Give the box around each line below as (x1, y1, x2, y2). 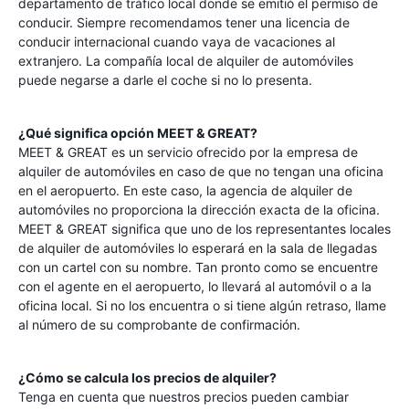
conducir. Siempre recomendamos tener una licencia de (18, 15, 350, 30)
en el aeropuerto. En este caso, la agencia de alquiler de (18, 183, 352, 198)
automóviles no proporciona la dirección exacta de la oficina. (18, 202, 380, 217)
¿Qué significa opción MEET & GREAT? (18, 125, 257, 141)
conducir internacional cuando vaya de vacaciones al (18, 34, 335, 49)
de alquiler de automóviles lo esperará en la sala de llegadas (18, 240, 377, 256)
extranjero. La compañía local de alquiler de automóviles (18, 53, 353, 68)
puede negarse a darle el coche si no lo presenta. (18, 72, 312, 88)
